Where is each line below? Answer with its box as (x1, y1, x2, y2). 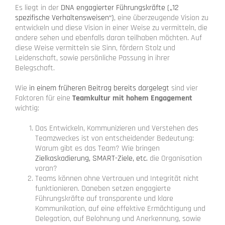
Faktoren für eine (15, 92, 72, 103)
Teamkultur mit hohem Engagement (72, 92, 192, 103)
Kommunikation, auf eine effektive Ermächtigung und (35, 203, 205, 214)
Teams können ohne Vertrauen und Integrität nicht (35, 173, 199, 184)
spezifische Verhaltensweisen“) (15, 12, 114, 23)
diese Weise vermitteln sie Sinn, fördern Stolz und (15, 42, 175, 53)
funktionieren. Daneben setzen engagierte (35, 183, 171, 194)
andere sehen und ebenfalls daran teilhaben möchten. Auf (15, 32, 202, 43)
